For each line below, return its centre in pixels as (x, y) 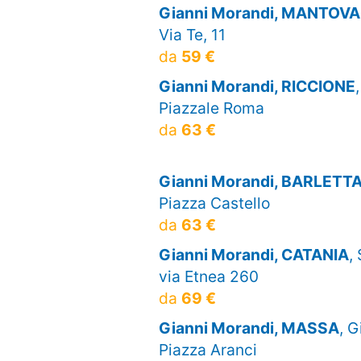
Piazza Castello (214, 203)
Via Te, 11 (192, 34)
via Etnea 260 (209, 276)
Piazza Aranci (208, 349)
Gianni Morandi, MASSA (249, 328)
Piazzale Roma (212, 108)
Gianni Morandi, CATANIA (254, 254)
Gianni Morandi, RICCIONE (257, 86)
